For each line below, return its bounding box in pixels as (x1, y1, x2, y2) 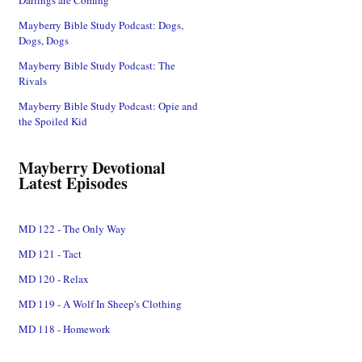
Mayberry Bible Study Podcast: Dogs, (19, 17, 183, 32)
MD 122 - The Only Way (19, 221, 126, 236)
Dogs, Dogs (19, 32, 69, 48)
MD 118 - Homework (19, 321, 111, 336)
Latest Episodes (19, 170, 128, 195)
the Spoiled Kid (19, 113, 87, 128)
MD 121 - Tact (19, 246, 82, 261)
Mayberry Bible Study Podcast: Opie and (19, 98, 198, 113)
